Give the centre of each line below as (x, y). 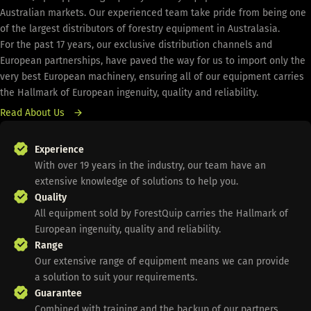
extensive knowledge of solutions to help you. (136, 181)
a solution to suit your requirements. (117, 277)
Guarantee (58, 293)
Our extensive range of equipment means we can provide (162, 261)
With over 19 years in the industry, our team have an (150, 165)
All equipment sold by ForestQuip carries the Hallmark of (161, 213)
